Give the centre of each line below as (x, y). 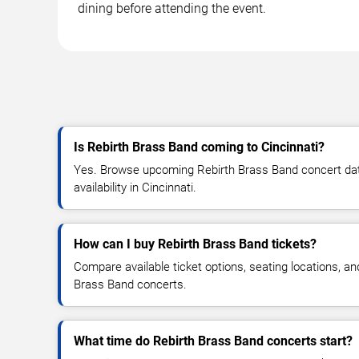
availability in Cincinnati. (135, 188)
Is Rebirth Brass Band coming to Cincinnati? (199, 147)
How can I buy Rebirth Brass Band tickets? (195, 244)
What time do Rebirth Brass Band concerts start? (213, 341)
